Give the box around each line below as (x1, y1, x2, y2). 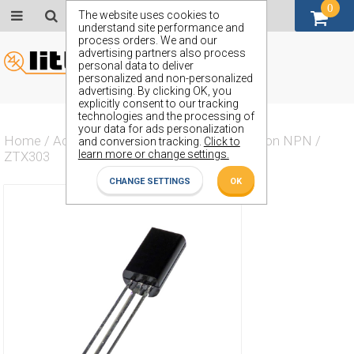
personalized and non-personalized (77, 72, 253, 85)
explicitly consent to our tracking (77, 97, 239, 110)
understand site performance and (77, 21, 244, 34)
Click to (203, 135, 240, 148)
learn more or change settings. (77, 148, 229, 160)
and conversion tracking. (77, 135, 204, 148)
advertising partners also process (77, 47, 246, 59)
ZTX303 (4, 149, 50, 164)
